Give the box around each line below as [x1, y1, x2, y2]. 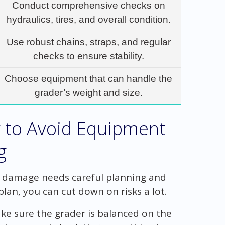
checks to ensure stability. [33, 50, 144, 61]
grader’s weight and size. [34, 87, 143, 98]
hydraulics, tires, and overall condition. [6, 14, 171, 25]
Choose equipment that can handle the [5, 73, 173, 84]
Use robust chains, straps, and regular [6, 36, 171, 47]
